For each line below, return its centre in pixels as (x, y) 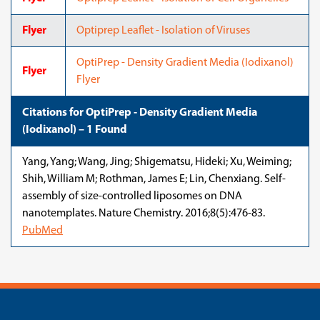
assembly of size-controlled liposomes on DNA (132, 196)
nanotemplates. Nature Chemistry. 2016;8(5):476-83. (145, 214)
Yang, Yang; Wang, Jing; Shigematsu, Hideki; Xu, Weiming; (157, 162)
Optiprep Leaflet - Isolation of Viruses (163, 31)
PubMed (42, 231)
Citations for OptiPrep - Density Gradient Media (140, 113)
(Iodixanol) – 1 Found (75, 130)
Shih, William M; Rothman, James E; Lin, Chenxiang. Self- (154, 179)
